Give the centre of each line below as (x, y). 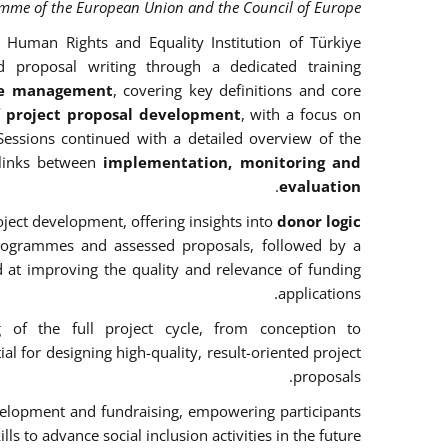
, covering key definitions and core (237, 90)
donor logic (319, 221)
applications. (319, 293)
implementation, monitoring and (232, 162)
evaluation (320, 186)
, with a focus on (300, 114)
